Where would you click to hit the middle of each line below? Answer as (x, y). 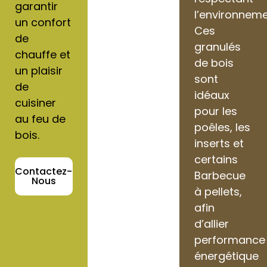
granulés (218, 46)
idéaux (212, 95)
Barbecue (220, 175)
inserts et (219, 143)
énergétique (227, 256)
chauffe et (43, 54)
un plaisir (39, 70)
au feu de (40, 119)
